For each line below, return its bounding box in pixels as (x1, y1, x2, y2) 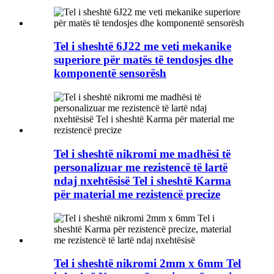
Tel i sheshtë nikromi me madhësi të (54, 147, 231, 160)
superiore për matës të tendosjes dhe (54, 53, 233, 67)
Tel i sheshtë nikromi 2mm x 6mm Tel (54, 257, 241, 270)
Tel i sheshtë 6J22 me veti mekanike (54, 40, 231, 53)
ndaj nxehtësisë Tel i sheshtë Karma (54, 174, 231, 187)
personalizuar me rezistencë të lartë (54, 160, 228, 174)
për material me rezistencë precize (54, 187, 220, 201)
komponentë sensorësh (54, 67, 166, 80)
